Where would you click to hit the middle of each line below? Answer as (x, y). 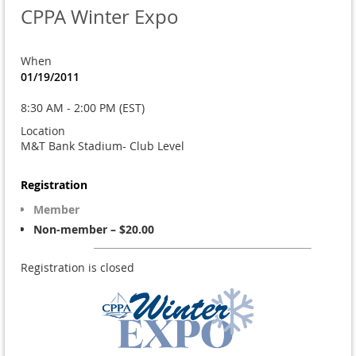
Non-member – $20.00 (94, 230)
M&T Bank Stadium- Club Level (103, 146)
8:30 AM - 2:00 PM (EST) (83, 108)
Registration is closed (77, 268)
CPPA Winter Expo (100, 17)
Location (43, 131)
